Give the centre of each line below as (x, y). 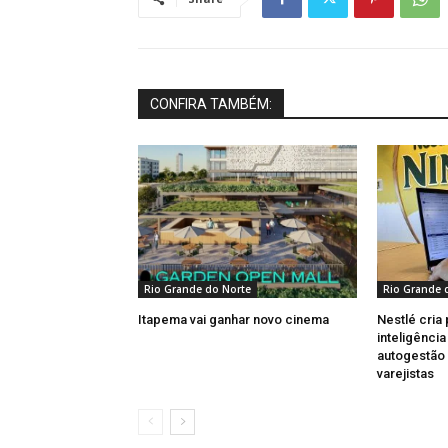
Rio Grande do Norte (197, 289)
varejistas (405, 374)
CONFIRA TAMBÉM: (211, 104)
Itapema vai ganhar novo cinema (233, 320)
